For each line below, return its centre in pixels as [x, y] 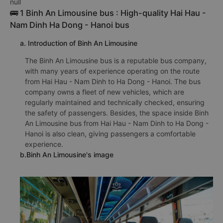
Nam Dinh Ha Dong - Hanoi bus [70, 25]
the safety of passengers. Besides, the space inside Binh [117, 113]
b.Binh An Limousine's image [67, 155]
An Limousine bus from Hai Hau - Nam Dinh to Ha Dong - [117, 123]
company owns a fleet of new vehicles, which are [105, 92]
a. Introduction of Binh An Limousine [79, 43]
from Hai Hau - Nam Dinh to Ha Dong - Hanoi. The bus [113, 81]
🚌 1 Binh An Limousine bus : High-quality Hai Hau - [108, 13]
